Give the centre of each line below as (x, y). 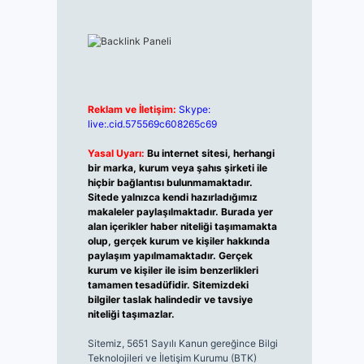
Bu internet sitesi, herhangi (210, 153)
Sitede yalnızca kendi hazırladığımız (172, 197)
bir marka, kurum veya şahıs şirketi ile (177, 168)
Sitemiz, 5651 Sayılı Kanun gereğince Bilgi (182, 343)
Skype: (194, 109)
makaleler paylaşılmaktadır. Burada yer (180, 212)
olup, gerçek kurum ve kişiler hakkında (178, 241)
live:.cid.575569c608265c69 (152, 124)
